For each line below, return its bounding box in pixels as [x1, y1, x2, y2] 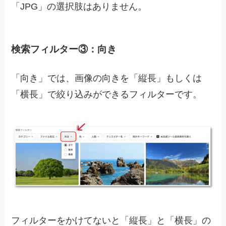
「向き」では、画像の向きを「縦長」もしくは [11, 73, 202, 84]
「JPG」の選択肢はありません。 [11, 1, 147, 12]
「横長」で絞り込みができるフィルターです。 [11, 89, 202, 100]
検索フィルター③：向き [11, 43, 117, 54]
